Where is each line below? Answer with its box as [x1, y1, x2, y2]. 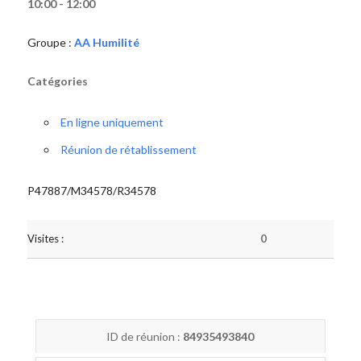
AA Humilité [73, 35, 139, 49]
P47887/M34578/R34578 [27, 184, 156, 197]
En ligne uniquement [60, 115, 164, 129]
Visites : [27, 232, 64, 245]
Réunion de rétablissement [60, 143, 197, 156]
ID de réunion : [106, 330, 184, 343]
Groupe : [27, 35, 74, 49]
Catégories [27, 74, 88, 88]
